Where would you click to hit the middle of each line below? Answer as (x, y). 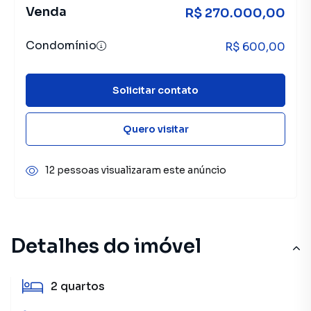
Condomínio (61, 45)
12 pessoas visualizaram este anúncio (136, 170)
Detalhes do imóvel (106, 246)
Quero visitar (155, 129)
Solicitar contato (155, 90)
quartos (83, 286)
